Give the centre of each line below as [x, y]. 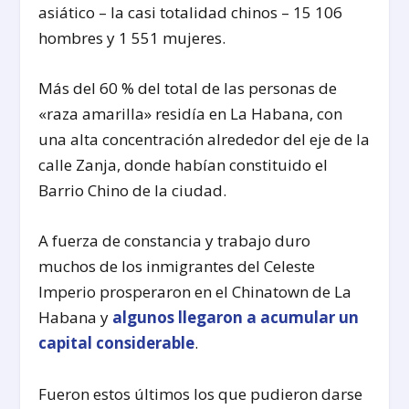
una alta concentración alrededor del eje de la [204, 140]
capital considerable [117, 343]
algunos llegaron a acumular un [236, 318]
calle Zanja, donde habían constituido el [184, 165]
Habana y [76, 318]
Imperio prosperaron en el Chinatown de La [195, 292]
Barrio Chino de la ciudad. [133, 191]
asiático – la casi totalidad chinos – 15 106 [191, 13]
